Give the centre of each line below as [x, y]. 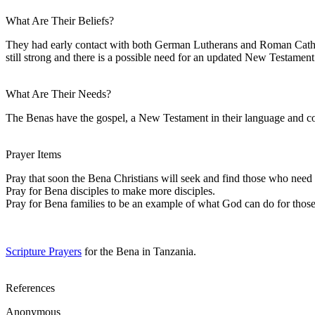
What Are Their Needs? [58, 94]
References [30, 288]
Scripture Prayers [44, 251]
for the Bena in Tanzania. [139, 251]
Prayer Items [33, 154]
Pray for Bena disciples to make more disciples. [110, 191]
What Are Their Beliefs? [60, 20]
